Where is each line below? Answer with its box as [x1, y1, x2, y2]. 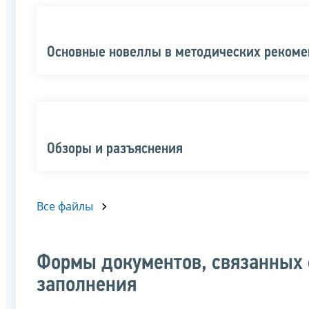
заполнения [37, 275, 137, 297]
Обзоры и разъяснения [47, 141, 183, 157]
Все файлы [37, 198, 93, 214]
